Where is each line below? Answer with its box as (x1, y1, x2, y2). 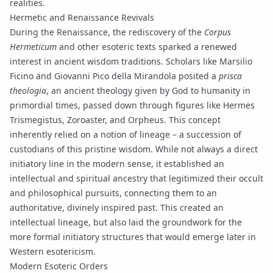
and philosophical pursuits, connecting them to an (10, 187, 217, 199)
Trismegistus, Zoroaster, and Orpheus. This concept (10, 114, 221, 126)
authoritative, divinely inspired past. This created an (10, 202, 224, 213)
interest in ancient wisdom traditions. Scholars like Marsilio (10, 55, 252, 67)
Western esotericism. (10, 246, 96, 257)
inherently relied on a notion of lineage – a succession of (10, 129, 241, 140)
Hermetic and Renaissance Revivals (10, 12, 154, 23)
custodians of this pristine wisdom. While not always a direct (10, 143, 258, 155)
